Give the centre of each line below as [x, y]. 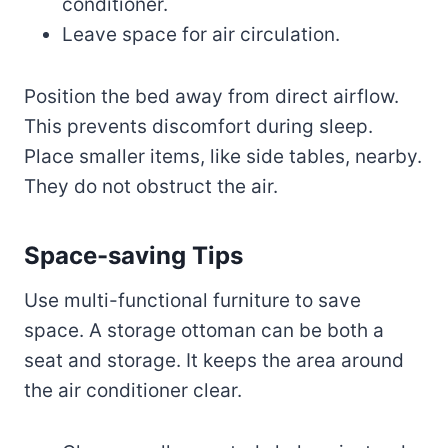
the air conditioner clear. [133, 390]
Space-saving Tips [133, 255]
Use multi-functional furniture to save [192, 300]
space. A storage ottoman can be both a [204, 330]
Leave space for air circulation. [201, 34]
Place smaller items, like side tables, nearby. [223, 156]
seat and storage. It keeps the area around [214, 360]
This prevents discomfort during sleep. [198, 126]
